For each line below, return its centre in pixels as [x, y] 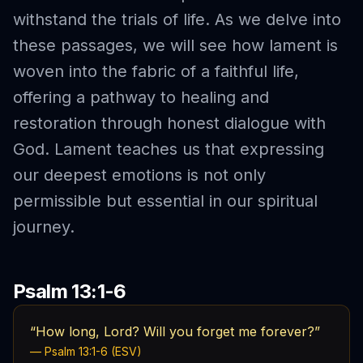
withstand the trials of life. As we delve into [177, 19]
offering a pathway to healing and [141, 97]
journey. [44, 227]
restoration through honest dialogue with [169, 123]
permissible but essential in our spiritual [165, 201]
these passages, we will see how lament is [175, 45]
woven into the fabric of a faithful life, [156, 71]
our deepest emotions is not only [139, 175]
